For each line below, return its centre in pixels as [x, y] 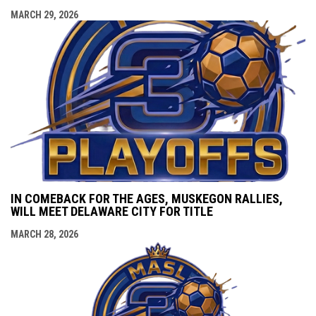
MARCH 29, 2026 [44, 14]
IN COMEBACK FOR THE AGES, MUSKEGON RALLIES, [147, 199]
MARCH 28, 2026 [44, 235]
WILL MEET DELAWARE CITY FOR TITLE [112, 212]
